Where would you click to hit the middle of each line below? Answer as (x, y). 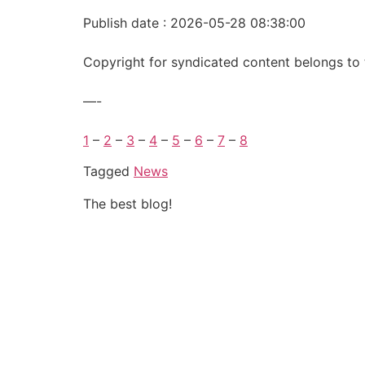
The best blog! (128, 204)
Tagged (108, 172)
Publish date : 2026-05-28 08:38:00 (194, 22)
